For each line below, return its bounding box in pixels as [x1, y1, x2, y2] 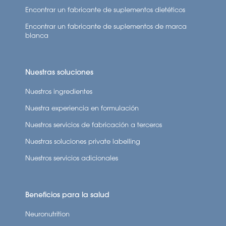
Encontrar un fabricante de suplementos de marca [25, 22, 187, 30]
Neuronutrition [25, 209, 70, 218]
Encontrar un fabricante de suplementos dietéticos [25, 5, 185, 14]
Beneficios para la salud [25, 190, 109, 199]
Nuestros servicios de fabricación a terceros [25, 120, 162, 129]
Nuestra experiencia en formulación [25, 103, 139, 112]
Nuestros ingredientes [25, 87, 92, 95]
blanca [25, 31, 48, 39]
